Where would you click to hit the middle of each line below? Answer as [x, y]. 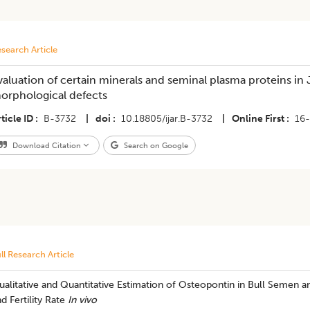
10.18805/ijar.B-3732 [166, 119]
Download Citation [46, 145]
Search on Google [155, 145]
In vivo [82, 300]
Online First [258, 119]
